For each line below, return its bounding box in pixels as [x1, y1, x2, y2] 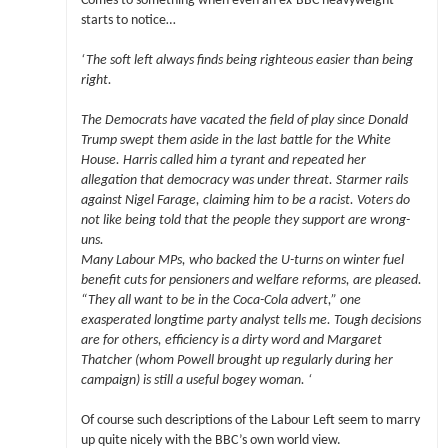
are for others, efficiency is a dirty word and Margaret [80, 334, 382, 348]
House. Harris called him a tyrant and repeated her [80, 154, 366, 168]
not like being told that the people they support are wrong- [80, 214, 410, 228]
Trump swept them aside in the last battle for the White [80, 134, 391, 148]
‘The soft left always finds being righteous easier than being [80, 53, 413, 67]
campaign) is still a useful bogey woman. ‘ [80, 374, 312, 388]
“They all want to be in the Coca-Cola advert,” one [80, 294, 361, 308]
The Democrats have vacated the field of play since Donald [80, 114, 408, 128]
